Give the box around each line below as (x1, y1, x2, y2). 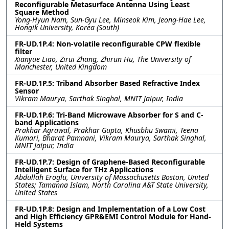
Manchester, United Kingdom (15, 61, 107, 72)
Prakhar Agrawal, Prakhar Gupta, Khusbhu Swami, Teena (15, 125, 198, 135)
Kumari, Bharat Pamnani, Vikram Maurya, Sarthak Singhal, (15, 132, 207, 143)
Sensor (15, 85, 39, 96)
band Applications (15, 117, 79, 127)
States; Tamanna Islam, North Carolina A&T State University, (15, 179, 209, 190)
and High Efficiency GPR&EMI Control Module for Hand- (15, 211, 211, 221)
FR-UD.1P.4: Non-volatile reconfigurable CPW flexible (15, 38, 200, 49)
